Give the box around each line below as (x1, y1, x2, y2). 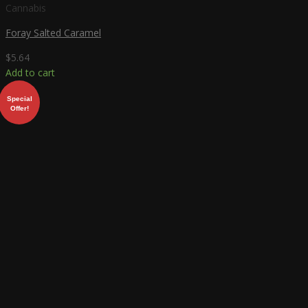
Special (6, 94, 32, 102)
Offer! (10, 104, 29, 112)
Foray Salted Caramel (5, 25, 101, 39)
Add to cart (5, 65, 55, 79)
